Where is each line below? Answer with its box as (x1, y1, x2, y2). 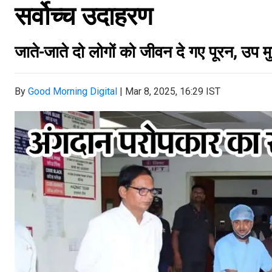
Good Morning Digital (28, 86, 117, 97)
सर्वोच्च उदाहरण (15, 1, 153, 31)
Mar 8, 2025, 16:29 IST (125, 86, 220, 97)
